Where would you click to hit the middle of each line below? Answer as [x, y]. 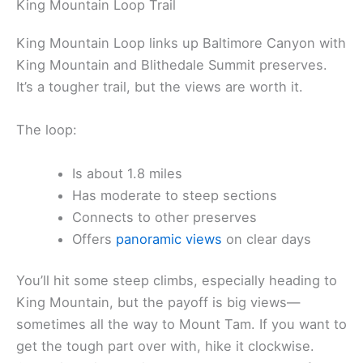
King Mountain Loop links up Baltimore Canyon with [181, 43]
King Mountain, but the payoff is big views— [158, 303]
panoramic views [169, 239]
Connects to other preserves [165, 217]
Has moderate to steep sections [175, 195]
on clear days [267, 239]
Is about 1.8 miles [128, 173]
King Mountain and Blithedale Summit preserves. [172, 65]
